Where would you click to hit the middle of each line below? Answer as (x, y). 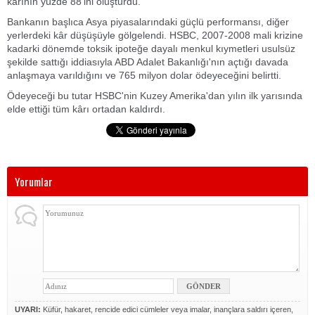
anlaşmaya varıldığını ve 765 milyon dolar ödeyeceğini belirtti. (144, 75)
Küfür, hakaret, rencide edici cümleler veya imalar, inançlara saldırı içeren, (167, 309)
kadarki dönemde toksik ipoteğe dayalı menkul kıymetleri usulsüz (151, 49)
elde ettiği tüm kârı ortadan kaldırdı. (86, 109)
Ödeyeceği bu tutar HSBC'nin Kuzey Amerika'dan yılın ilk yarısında (155, 96)
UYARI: (28, 309)
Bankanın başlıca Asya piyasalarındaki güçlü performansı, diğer (148, 22)
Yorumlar (34, 181)
